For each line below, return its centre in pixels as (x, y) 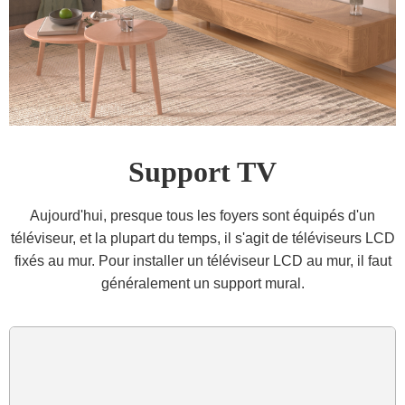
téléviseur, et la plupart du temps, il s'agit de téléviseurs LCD (202, 239)
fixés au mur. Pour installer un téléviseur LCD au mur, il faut (202, 261)
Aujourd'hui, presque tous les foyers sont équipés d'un (202, 216)
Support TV (202, 172)
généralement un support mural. (202, 284)
